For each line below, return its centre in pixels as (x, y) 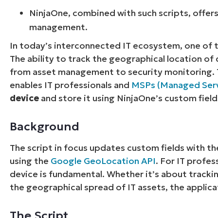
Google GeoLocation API (103, 161)
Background (45, 126)
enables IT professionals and (71, 85)
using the (30, 161)
